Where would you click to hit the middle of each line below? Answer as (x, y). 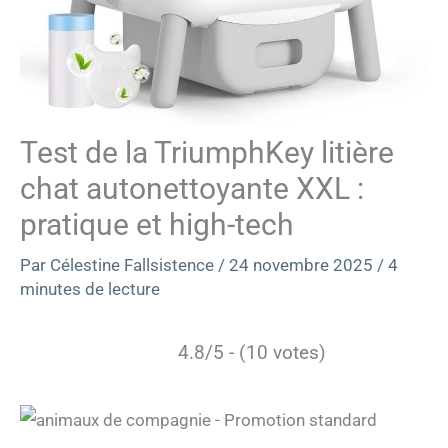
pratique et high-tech (157, 224)
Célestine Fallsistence (134, 264)
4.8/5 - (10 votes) (251, 352)
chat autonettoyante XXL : (192, 188)
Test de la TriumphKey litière (207, 152)
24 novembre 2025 (303, 264)
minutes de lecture (90, 288)
